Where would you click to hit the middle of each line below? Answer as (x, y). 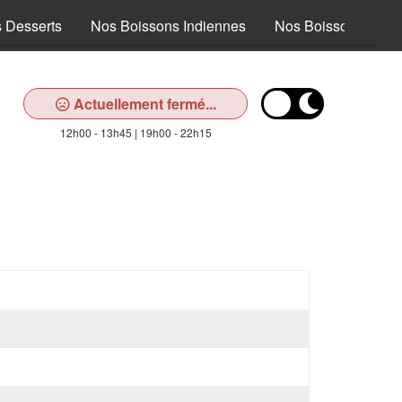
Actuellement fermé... (143, 104)
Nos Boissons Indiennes (168, 26)
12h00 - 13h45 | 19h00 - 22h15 (135, 132)
